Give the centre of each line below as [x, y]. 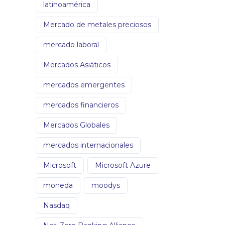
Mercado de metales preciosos [97, 24]
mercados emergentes [84, 85]
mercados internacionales [88, 145]
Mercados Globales [76, 125]
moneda [58, 185]
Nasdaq [57, 205]
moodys [106, 185]
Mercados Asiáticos [77, 65]
